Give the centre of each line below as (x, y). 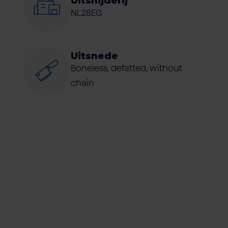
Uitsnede (94, 55)
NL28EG (86, 12)
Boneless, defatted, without (126, 68)
